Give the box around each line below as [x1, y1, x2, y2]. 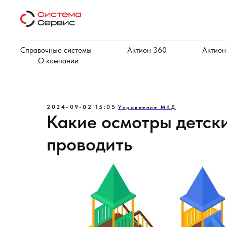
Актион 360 [127, 46, 167, 55]
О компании [38, 56, 79, 65]
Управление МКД [118, 104, 176, 110]
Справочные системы [20, 46, 92, 55]
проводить [47, 133, 132, 155]
